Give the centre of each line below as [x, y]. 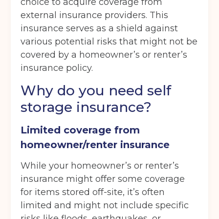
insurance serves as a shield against [99, 29]
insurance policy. [57, 68]
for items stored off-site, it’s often [93, 192]
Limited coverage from [80, 130]
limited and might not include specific [105, 206]
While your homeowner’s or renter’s [100, 166]
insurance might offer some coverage [103, 179]
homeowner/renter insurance [95, 145]
